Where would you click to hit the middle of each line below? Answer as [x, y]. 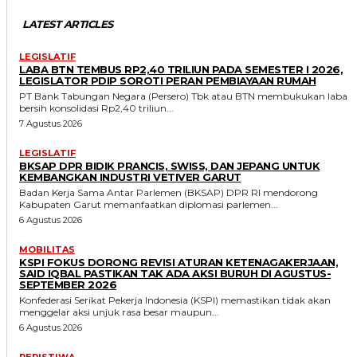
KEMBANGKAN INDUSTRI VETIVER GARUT [130, 177]
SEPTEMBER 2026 [68, 284]
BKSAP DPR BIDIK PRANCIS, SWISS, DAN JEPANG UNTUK [169, 165]
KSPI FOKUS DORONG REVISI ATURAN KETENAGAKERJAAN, [178, 262]
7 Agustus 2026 [51, 123]
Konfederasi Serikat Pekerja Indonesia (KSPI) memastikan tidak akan [175, 300]
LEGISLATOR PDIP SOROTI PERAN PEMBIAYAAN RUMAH [168, 80]
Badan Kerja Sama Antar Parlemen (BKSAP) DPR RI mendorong [169, 192]
